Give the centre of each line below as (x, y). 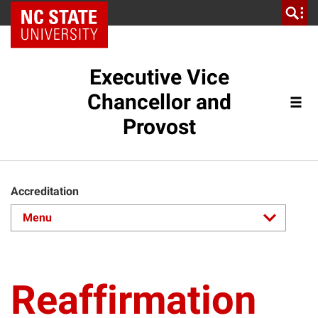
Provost (159, 127)
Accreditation (45, 191)
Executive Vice (159, 77)
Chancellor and (159, 102)
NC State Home (64, 13)
